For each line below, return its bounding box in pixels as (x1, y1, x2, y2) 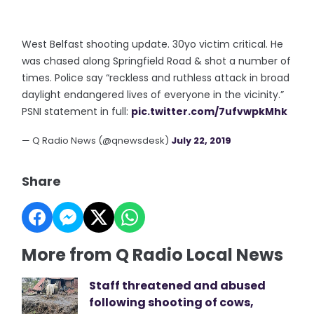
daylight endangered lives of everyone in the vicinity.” (22, 88, 285, 102)
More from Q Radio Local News (22, 243, 284, 266)
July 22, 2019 (171, 134, 232, 147)
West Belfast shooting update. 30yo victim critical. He (22, 37, 284, 51)
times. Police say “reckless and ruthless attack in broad (22, 71, 290, 85)
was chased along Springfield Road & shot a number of (22, 54, 292, 68)
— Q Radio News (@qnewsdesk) (22, 134, 172, 147)
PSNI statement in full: (22, 104, 132, 118)
